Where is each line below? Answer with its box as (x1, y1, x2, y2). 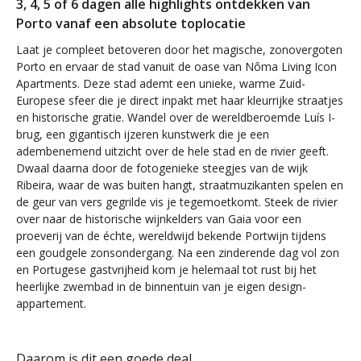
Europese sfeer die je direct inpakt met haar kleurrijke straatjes (16, 93, 343, 108)
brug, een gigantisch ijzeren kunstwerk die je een (16, 127, 269, 142)
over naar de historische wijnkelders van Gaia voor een (16, 211, 301, 226)
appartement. (16, 296, 86, 311)
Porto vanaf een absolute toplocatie (16, 15, 246, 32)
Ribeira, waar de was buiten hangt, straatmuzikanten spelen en (16, 177, 343, 193)
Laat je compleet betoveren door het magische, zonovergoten (16, 42, 342, 57)
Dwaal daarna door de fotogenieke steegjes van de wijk (16, 160, 308, 176)
